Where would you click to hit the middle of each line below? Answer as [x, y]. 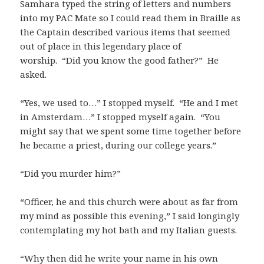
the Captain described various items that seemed [126, 32]
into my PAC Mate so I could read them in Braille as [131, 17]
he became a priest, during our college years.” [118, 145]
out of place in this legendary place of [101, 46]
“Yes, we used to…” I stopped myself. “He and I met [129, 102]
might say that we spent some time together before [131, 131]
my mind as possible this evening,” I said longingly [130, 215]
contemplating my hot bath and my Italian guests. [129, 230]
